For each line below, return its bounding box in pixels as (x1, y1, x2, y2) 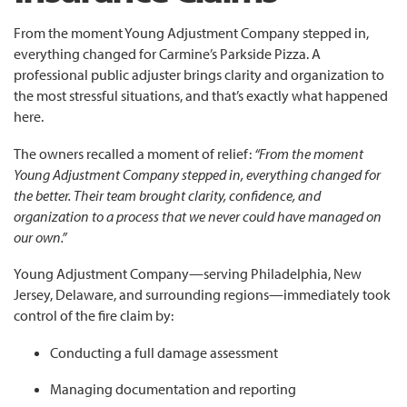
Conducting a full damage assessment (50, 342, 278, 362)
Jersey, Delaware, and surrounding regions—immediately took (14, 285, 391, 304)
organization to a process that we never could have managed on (14, 206, 382, 225)
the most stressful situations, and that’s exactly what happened (14, 86, 388, 105)
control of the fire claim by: (14, 306, 174, 325)
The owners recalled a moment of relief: (14, 144, 254, 163)
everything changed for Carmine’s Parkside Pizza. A (14, 45, 321, 64)
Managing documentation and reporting (50, 380, 296, 399)
